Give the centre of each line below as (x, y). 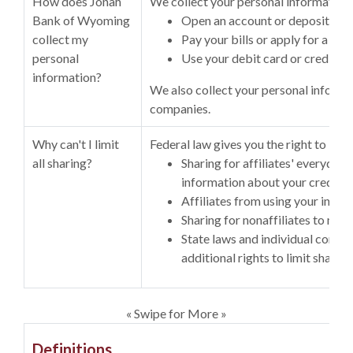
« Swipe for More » (176, 313)
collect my (60, 39)
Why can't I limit (76, 144)
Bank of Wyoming (81, 20)
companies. (180, 108)
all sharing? (62, 163)
